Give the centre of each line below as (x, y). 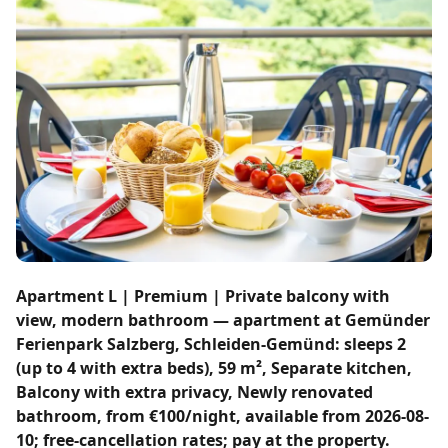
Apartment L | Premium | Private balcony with (203, 295)
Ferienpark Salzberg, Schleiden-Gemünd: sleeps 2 (211, 343)
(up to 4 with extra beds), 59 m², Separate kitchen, (214, 367)
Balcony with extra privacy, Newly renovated (194, 391)
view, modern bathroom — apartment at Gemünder (223, 319)
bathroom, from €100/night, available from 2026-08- (222, 415)
